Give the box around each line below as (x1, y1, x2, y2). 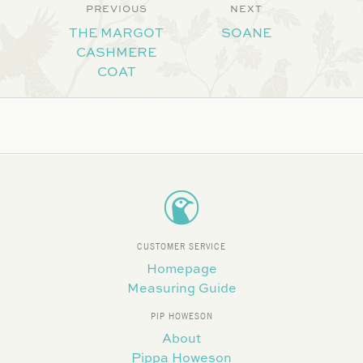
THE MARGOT (69, 23, 164, 42)
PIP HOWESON (150, 311, 213, 321)
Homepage (146, 258, 217, 277)
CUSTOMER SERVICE (137, 241, 226, 251)
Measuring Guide (126, 277, 237, 297)
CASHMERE (76, 42, 157, 62)
